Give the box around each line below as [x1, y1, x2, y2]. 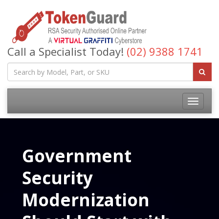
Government [22, 144, 131, 167]
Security [22, 166, 93, 189]
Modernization [22, 188, 150, 211]
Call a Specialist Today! [7, 44, 127, 59]
